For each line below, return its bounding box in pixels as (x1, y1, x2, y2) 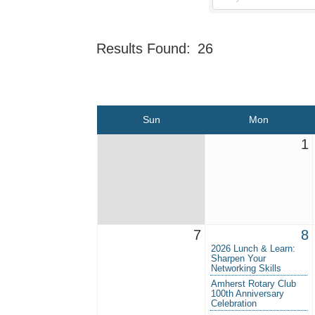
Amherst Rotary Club (211, 278, 296, 290)
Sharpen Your (211, 253, 266, 264)
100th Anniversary (211, 288, 284, 300)
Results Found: (96, 40, 191, 56)
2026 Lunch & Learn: (211, 243, 295, 255)
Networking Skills (211, 263, 281, 274)
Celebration (211, 298, 257, 309)
